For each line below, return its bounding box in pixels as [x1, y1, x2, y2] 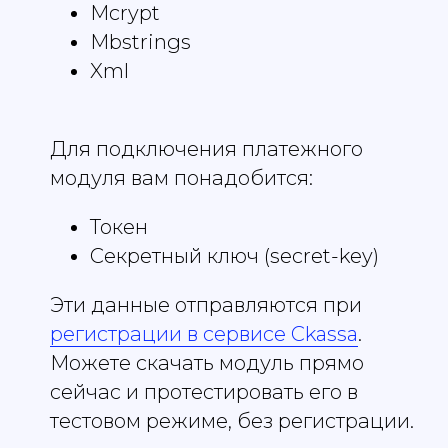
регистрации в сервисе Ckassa [50, 322, 358, 347]
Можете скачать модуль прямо [50, 351, 364, 376]
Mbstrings [90, 30, 191, 55]
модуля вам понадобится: [50, 166, 313, 191]
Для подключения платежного [50, 137, 363, 162]
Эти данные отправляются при [50, 293, 362, 318]
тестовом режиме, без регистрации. [50, 409, 414, 434]
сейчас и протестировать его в [50, 380, 358, 405]
